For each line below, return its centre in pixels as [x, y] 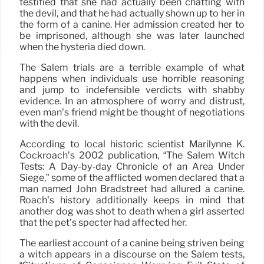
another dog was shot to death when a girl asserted [132, 212]
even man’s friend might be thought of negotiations [132, 113]
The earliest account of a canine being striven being [132, 243]
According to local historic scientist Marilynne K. [132, 144]
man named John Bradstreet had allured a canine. [132, 189]
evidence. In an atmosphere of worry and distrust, [132, 101]
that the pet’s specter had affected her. [103, 223]
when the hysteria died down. [82, 47]
